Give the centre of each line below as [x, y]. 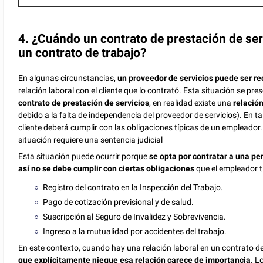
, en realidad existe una [191, 102]
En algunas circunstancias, [67, 78]
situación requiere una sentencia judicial [91, 139]
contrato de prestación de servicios [84, 102]
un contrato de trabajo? [82, 53]
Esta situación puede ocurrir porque [84, 156]
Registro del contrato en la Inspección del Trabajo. [133, 187]
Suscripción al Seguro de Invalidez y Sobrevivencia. [135, 217]
